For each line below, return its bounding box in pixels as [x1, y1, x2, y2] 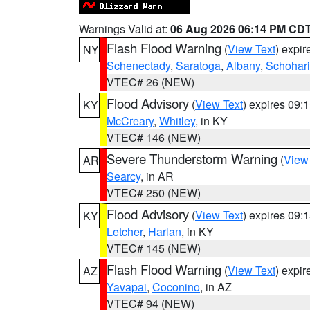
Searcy [107, 168, 140, 184]
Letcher [107, 224, 143, 239]
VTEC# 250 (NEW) [107, 185, 201, 201]
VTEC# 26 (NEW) [107, 74, 194, 90]
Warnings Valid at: [79, 21, 170, 37]
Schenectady [107, 57, 170, 73]
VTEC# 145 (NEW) [107, 240, 201, 256]
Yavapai [107, 279, 147, 295]
